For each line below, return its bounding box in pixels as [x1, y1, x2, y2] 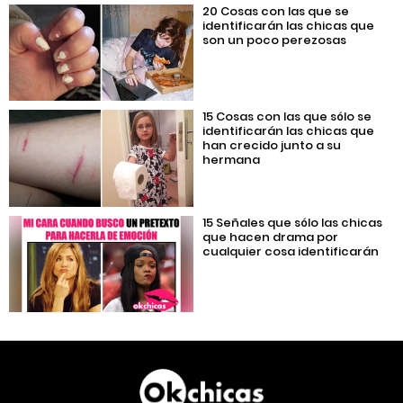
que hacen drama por [202, 228, 339, 246]
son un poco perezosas [202, 31, 347, 49]
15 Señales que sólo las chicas [202, 213, 383, 231]
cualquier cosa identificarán [202, 242, 380, 260]
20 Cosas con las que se [202, 2, 350, 20]
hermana [202, 151, 261, 169]
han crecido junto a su [202, 137, 342, 155]
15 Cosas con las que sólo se [202, 108, 372, 126]
